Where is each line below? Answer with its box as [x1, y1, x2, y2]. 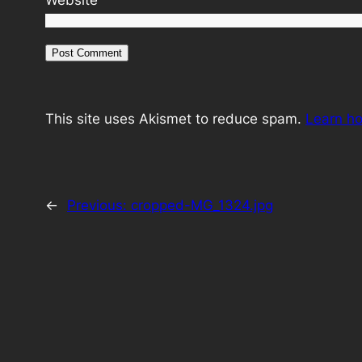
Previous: [67, 197, 131, 214]
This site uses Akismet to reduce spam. [45, 111, 305, 128]
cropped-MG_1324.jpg [131, 197, 273, 214]
